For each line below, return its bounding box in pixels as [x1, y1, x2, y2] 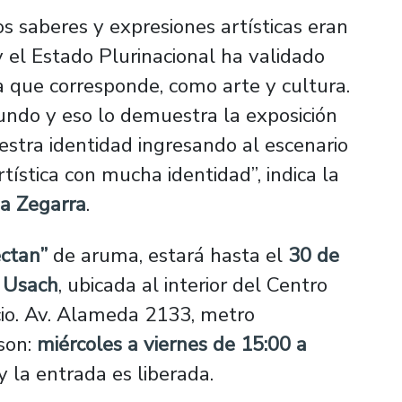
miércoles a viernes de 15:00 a [37, 329, 307, 358]
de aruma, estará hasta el [48, 240, 288, 269]
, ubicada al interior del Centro [58, 270, 328, 299]
